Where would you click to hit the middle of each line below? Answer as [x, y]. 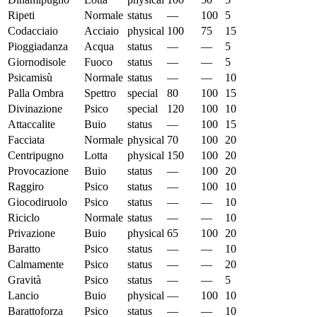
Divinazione [35, 109]
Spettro [100, 93]
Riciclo [24, 218]
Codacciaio [33, 31]
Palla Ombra [36, 93]
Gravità [24, 280]
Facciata [26, 140]
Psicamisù [30, 78]
